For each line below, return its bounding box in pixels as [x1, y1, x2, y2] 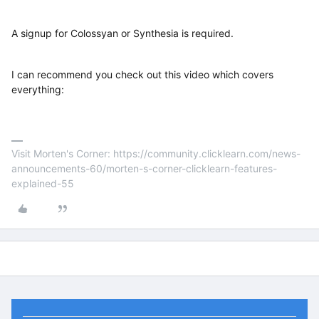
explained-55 [11, 177, 74, 189]
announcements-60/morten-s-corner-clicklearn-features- [11, 162, 277, 174]
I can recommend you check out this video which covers [11, 68, 273, 80]
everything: [11, 83, 64, 95]
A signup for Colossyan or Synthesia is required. [11, 27, 234, 39]
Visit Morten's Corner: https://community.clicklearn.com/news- [11, 147, 300, 159]
